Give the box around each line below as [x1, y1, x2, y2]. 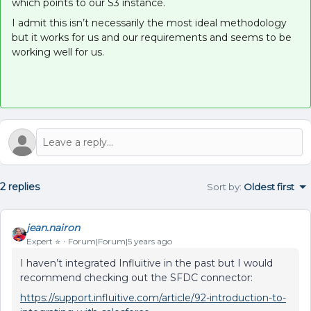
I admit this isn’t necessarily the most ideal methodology [12, 17, 287, 29]
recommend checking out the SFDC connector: [20, 271, 255, 284]
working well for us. [12, 46, 104, 58]
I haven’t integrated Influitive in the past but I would [20, 257, 273, 269]
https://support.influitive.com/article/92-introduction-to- [20, 292, 286, 304]
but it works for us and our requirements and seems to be [12, 31, 292, 44]
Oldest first [244, 181, 294, 192]
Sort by [207, 181, 239, 192]
